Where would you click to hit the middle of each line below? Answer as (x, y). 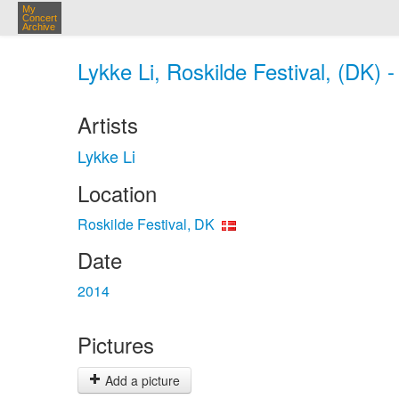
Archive (39, 27)
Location (117, 193)
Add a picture (141, 380)
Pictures (116, 344)
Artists (108, 124)
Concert (40, 18)
